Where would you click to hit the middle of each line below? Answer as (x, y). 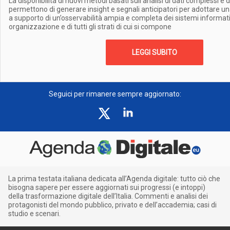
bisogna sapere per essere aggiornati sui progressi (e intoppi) (107, 187)
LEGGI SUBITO (155, 52)
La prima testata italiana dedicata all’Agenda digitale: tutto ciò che (114, 179)
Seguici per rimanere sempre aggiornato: (115, 94)
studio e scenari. (34, 214)
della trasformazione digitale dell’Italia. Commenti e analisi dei (108, 196)
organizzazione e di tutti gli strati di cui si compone (90, 27)
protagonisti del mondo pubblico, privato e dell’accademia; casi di (112, 205)
